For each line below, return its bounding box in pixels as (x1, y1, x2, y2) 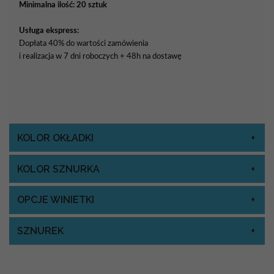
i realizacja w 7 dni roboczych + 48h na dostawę (19, 52, 182, 61)
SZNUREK (17, 225, 64, 237)
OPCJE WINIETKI (17, 194, 94, 206)
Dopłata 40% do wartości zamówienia (19, 39, 148, 48)
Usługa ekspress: (19, 26, 79, 35)
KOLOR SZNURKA (17, 163, 100, 175)
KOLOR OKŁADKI (17, 131, 94, 144)
